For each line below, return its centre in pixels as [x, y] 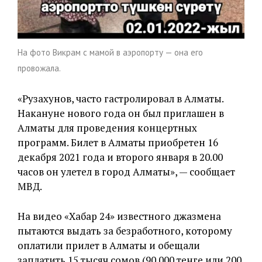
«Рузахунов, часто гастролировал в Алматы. [120, 98]
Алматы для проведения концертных [107, 127]
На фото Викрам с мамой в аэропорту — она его [110, 52]
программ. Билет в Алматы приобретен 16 [118, 142]
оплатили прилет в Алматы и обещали [109, 245]
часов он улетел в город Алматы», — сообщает [126, 171]
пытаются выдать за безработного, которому [125, 230]
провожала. [39, 68]
